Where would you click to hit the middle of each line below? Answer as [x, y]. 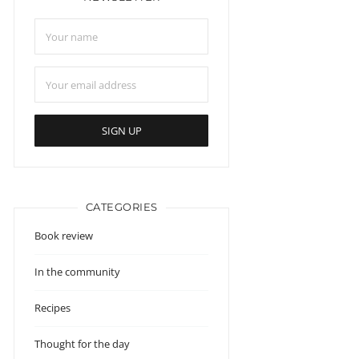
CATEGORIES [121, 207]
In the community [78, 272]
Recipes [53, 308]
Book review [64, 236]
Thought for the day [83, 344]
